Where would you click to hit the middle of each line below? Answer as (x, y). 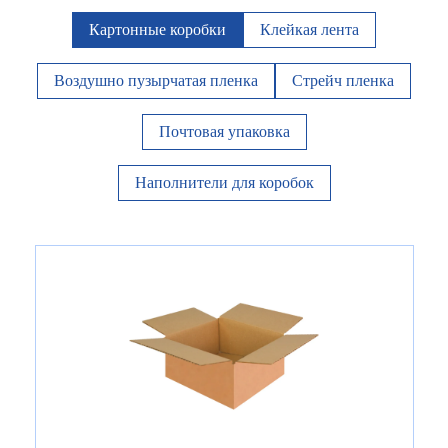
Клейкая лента (309, 30)
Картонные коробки (157, 30)
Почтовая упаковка (224, 132)
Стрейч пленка (343, 81)
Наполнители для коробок (224, 183)
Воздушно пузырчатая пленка (156, 81)
